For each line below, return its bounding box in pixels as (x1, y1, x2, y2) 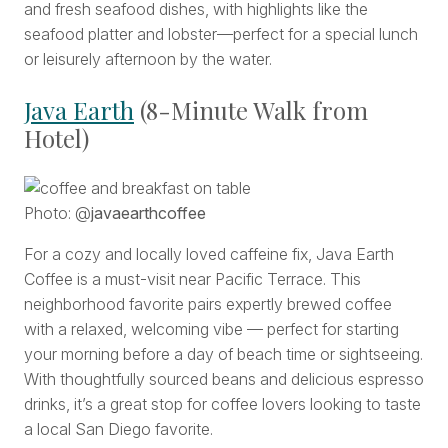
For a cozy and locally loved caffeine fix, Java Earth (24, 244, 394, 265)
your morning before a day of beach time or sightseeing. (24, 344, 423, 365)
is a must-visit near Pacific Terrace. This (77, 269, 361, 290)
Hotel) (24, 122, 95, 155)
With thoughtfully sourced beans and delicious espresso (24, 369, 424, 390)
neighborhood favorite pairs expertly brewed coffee (24, 294, 392, 315)
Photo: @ (24, 203, 91, 224)
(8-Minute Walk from (134, 94, 368, 127)
